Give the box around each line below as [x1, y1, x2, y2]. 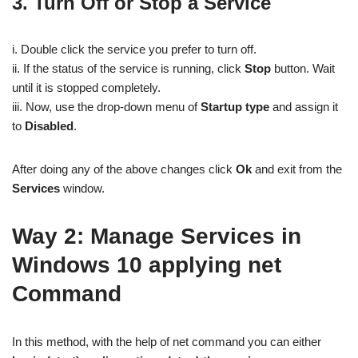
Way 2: [12, 224, 90, 249]
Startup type [201, 100, 269, 113]
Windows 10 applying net [12, 253, 281, 277]
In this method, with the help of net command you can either [12, 335, 321, 348]
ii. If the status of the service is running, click [12, 62, 245, 75]
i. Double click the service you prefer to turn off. [12, 42, 257, 56]
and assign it [269, 100, 338, 113]
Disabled [25, 119, 74, 133]
